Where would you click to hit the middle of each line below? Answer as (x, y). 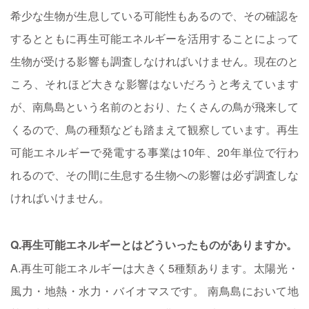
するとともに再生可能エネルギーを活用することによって (154, 38)
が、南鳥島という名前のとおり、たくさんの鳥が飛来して (154, 106)
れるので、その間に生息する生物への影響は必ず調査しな (154, 175)
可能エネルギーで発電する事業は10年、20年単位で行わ (154, 152)
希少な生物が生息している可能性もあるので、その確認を (154, 15)
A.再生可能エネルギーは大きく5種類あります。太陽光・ (154, 268)
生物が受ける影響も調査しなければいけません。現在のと (154, 61)
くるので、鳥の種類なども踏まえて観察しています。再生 (154, 129)
